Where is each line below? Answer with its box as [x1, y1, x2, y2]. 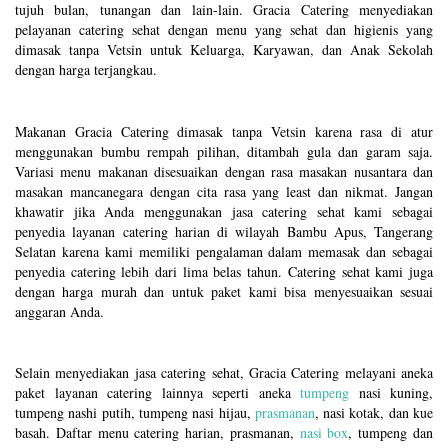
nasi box [299, 422, 349, 442]
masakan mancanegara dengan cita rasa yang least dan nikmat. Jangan [15, 181, 433, 201]
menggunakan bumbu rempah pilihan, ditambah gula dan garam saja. [15, 141, 433, 161]
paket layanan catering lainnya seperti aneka [15, 382, 300, 402]
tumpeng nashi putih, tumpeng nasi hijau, [15, 402, 255, 422]
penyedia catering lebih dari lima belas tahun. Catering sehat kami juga [15, 261, 433, 281]
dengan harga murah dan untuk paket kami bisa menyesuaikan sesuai [15, 281, 433, 301]
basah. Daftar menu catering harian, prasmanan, [15, 422, 300, 442]
